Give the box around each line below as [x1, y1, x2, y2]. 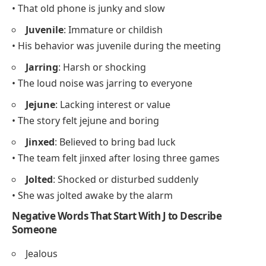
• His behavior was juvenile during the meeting [12, 39, 221, 53]
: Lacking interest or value [55, 98, 170, 112]
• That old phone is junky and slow [12, 2, 165, 15]
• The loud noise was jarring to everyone [12, 77, 192, 90]
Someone [12, 223, 57, 237]
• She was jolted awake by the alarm [12, 189, 173, 202]
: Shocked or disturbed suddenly [53, 173, 198, 186]
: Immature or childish [64, 23, 163, 37]
